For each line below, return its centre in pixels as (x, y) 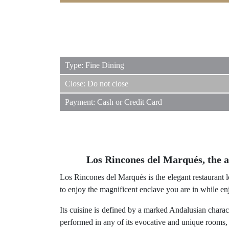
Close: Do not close (97, 84)
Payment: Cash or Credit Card (113, 102)
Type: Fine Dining (95, 65)
